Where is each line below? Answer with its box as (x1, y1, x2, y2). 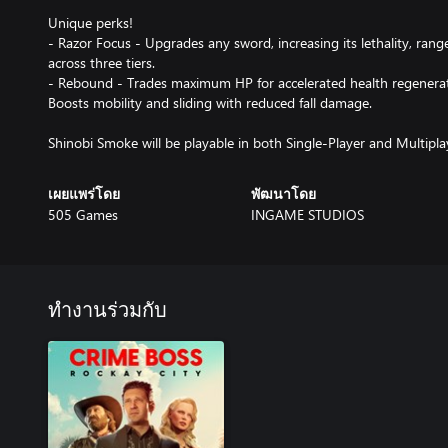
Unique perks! (48, 12, 133, 32)
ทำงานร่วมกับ (48, 300, 167, 321)
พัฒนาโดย (250, 187, 316, 202)
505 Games (48, 204, 118, 224)
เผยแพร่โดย (48, 187, 120, 202)
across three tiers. (48, 52, 155, 72)
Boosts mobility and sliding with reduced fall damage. (48, 92, 372, 112)
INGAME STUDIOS (250, 204, 364, 224)
